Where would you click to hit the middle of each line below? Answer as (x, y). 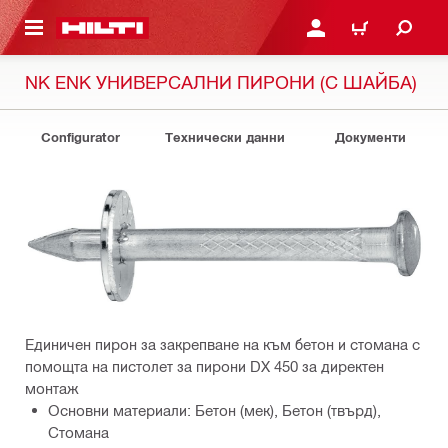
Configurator (80, 137)
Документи (370, 137)
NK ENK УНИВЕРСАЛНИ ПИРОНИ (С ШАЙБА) (221, 81)
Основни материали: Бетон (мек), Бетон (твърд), (214, 409)
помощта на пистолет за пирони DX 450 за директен (204, 365)
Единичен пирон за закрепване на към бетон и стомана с (222, 343)
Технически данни (225, 137)
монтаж (52, 387)
